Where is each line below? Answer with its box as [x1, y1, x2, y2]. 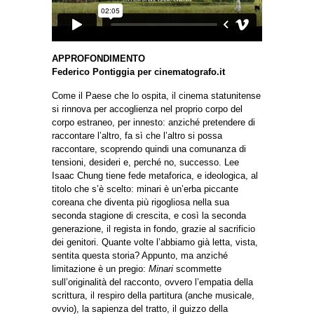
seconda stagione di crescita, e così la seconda [52, 210, 246, 221]
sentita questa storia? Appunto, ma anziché [52, 250, 228, 261]
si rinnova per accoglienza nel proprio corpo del [52, 104, 243, 115]
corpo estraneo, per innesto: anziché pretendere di [52, 117, 255, 128]
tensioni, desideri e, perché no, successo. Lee [52, 157, 239, 168]
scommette [173, 264, 221, 275]
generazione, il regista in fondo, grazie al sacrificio [52, 224, 255, 235]
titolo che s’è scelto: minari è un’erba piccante [52, 184, 238, 195]
